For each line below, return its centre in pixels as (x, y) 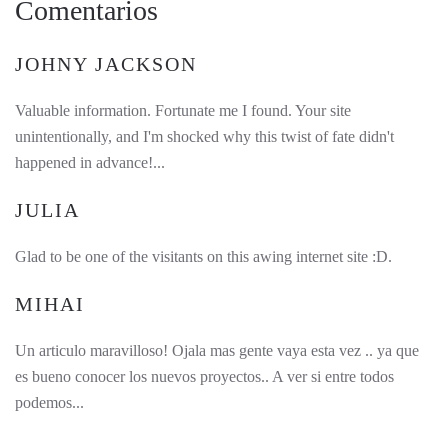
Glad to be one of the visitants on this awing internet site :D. (203, 257)
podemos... (49, 403)
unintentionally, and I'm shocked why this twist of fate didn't (204, 137)
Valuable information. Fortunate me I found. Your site (183, 111)
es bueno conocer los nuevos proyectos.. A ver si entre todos (204, 377)
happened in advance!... (90, 163)
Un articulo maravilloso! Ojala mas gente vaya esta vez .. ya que (217, 351)
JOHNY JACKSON (106, 64)
